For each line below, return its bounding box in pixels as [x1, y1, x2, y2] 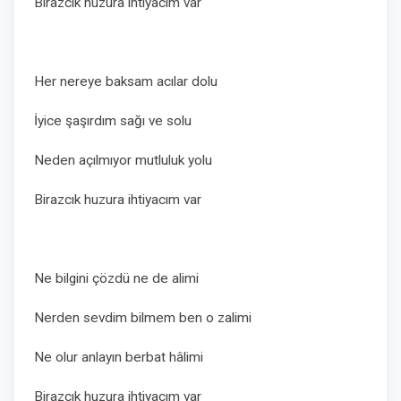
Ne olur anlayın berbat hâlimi [34, 349, 203, 365]
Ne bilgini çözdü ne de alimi [34, 270, 202, 286]
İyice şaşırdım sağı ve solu [34, 113, 192, 129]
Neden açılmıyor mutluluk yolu [34, 152, 216, 168]
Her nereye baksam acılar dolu [34, 73, 218, 90]
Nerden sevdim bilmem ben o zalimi [34, 310, 252, 326]
